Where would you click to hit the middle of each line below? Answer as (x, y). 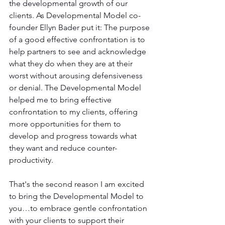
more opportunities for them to (66, 124)
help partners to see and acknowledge (79, 51)
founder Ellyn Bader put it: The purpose (80, 27)
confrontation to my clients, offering (74, 111)
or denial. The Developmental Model (76, 87)
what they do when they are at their (72, 63)
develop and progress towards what (74, 136)
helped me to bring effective (61, 99)
